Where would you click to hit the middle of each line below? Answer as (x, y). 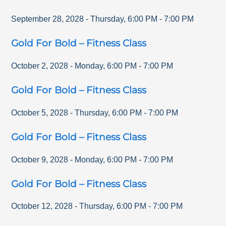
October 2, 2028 (40, 66)
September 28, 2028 (48, 19)
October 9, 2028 (40, 159)
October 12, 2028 (42, 206)
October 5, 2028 (40, 112)
